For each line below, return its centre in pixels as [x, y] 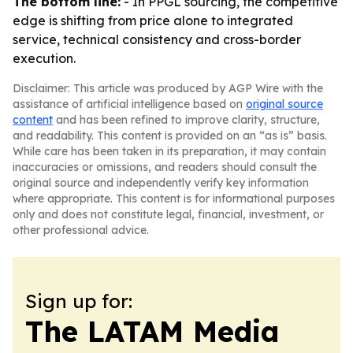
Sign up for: [79, 301]
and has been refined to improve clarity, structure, [186, 120]
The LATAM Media [152, 331]
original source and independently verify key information [161, 183]
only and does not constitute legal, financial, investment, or [168, 214]
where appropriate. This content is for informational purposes [174, 199]
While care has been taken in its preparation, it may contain [169, 151]
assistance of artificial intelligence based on [129, 104]
